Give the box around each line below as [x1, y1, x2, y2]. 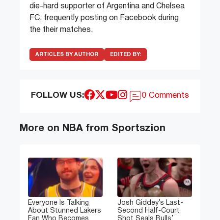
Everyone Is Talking [28, 200, 89, 207]
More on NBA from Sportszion [20, 124, 165, 134]
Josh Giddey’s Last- [117, 200, 183, 207]
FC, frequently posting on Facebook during [29, 15, 179, 22]
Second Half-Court [117, 208, 180, 215]
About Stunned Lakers [28, 208, 101, 215]
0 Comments [142, 92, 190, 100]
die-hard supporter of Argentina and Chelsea [29, 3, 185, 10]
